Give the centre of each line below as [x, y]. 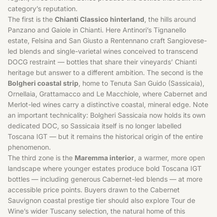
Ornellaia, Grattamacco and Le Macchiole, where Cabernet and [108, 94]
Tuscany [63, 211]
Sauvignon [24, 200]
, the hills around [170, 19]
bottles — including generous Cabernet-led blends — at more [105, 179]
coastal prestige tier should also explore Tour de [118, 200]
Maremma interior [104, 158]
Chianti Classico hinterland [100, 19]
